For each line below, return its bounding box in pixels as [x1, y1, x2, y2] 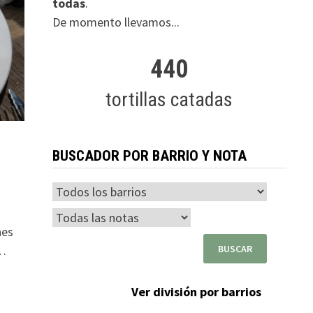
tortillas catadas [105, 88, 233, 111]
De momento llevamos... [52, 14, 180, 30]
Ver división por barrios [131, 284, 261, 300]
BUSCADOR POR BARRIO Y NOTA [52, 147, 247, 164]
